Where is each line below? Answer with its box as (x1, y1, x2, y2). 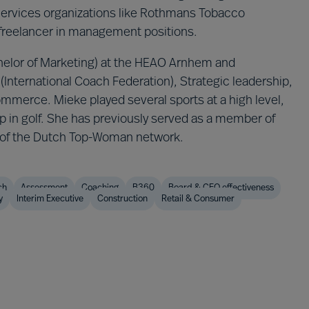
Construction (97, 195, 148, 203)
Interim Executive (17, 195, 83, 203)
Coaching (81, 183, 119, 192)
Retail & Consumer (161, 195, 235, 203)
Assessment (21, 183, 68, 192)
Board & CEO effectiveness (168, 183, 274, 192)
